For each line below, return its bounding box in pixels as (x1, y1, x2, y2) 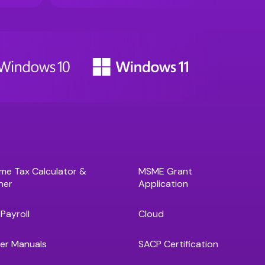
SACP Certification (138, 238, 218, 250)
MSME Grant (138, 165, 192, 177)
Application (138, 177, 188, 190)
